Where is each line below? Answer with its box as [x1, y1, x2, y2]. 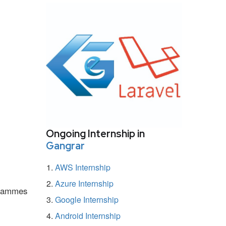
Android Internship [55, 209, 121, 221]
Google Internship [55, 193, 119, 205]
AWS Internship [55, 161, 110, 173]
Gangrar [46, 139, 85, 152]
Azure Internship [55, 177, 114, 189]
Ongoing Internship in [46, 127, 145, 140]
